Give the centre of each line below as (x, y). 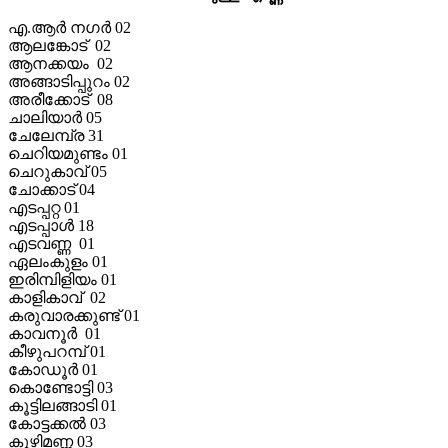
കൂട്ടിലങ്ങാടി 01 (62, 405)
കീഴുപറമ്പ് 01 (57, 351)
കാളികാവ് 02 (57, 297)
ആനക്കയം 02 (60, 63)
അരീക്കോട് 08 (60, 99)
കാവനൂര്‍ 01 (54, 333)
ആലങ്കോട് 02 (59, 45)
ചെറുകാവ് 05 (57, 171)
